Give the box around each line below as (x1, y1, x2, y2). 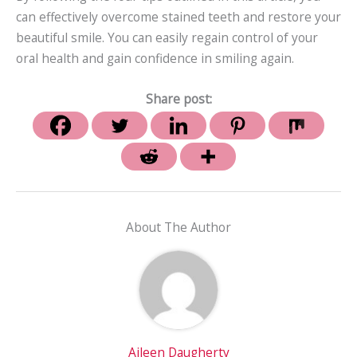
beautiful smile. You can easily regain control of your (16, 29, 318, 47)
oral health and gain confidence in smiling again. (16, 49, 294, 68)
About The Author (126, 218, 231, 237)
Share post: (145, 90, 212, 108)
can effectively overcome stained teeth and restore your (16, 8, 341, 26)
